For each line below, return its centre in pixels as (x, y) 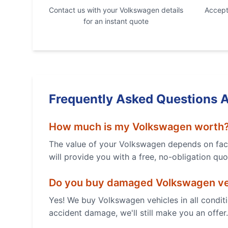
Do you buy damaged (102, 183)
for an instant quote (116, 21)
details (171, 10)
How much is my (91, 127)
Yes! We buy (74, 200)
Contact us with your (84, 10)
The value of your (84, 144)
